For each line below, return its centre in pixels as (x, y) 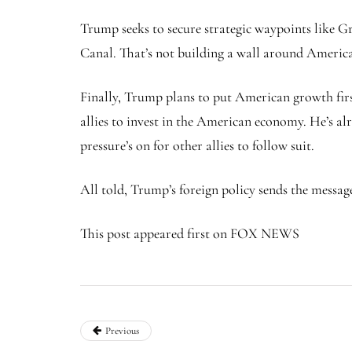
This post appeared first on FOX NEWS (190, 234)
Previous (122, 331)
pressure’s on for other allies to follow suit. (197, 146)
